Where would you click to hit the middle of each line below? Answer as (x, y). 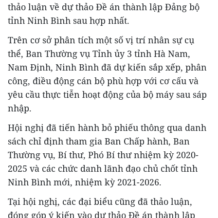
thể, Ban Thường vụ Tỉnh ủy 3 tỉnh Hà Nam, (99, 54)
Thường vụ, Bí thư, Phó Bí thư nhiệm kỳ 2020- (103, 155)
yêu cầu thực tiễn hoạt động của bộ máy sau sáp (107, 95)
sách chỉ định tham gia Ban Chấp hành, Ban (99, 141)
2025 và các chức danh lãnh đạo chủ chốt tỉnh (103, 169)
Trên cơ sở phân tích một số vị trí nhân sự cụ (101, 40)
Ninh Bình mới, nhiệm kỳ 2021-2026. (85, 182)
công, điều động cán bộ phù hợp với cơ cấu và (103, 81)
